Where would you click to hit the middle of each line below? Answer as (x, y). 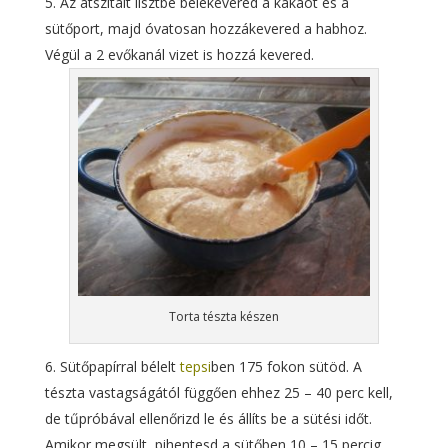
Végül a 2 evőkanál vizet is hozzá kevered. (179, 54)
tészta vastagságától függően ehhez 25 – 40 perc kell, (218, 392)
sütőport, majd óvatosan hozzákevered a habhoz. (205, 28)
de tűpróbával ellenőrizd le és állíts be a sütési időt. (208, 418)
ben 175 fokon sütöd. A (286, 366)
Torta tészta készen (223, 316)
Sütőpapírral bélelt (119, 366)
